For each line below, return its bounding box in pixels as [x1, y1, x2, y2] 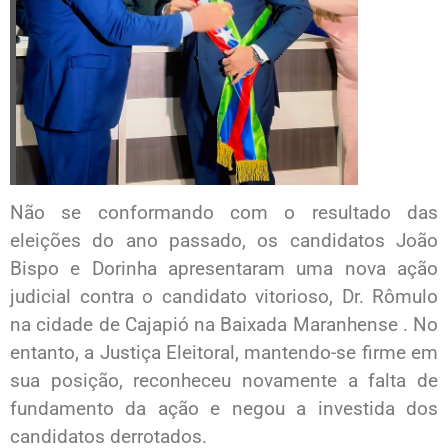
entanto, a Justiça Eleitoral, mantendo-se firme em [10, 341, 438, 365]
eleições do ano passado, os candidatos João [10, 229, 438, 253]
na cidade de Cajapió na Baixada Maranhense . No [10, 313, 438, 337]
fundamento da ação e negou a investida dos [10, 397, 438, 421]
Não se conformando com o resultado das [10, 201, 438, 225]
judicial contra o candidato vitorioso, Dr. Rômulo [10, 285, 438, 309]
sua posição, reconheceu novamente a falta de [10, 369, 438, 393]
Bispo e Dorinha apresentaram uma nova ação [10, 257, 438, 281]
